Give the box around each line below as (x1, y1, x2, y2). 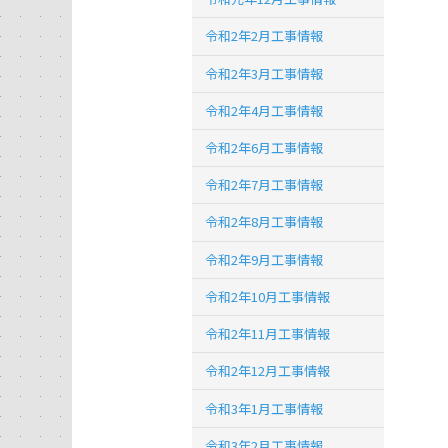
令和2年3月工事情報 (205, 63, 324, 83)
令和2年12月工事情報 (205, 361, 331, 381)
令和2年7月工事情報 (205, 175, 324, 195)
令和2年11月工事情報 (205, 324, 331, 344)
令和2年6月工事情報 (205, 138, 324, 158)
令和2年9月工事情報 (205, 249, 324, 269)
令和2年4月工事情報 (205, 100, 324, 120)
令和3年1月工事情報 (205, 398, 324, 418)
